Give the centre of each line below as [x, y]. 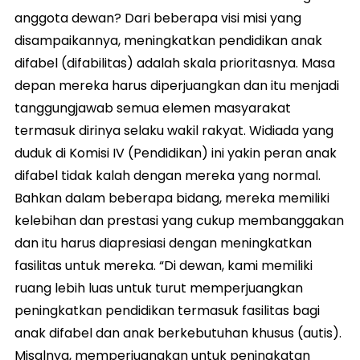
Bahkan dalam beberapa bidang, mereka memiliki [172, 198]
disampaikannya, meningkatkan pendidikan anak [168, 40]
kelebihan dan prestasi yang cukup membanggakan [179, 220]
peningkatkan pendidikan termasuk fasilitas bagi [167, 310]
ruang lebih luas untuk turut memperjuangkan [159, 288]
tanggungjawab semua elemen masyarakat [154, 108]
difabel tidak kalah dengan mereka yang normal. [168, 175]
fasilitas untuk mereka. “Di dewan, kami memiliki [164, 265]
